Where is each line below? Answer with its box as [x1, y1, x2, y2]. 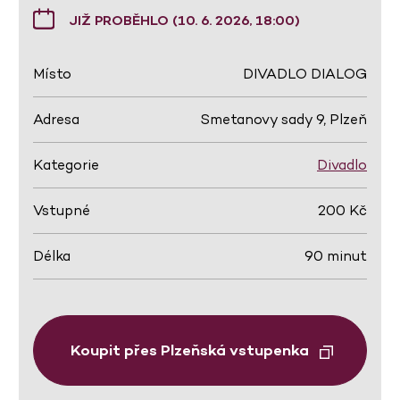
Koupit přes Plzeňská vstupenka [71, 340, 312, 361]
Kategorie [33, 155, 99, 174]
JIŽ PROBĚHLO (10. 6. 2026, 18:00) [69, 11, 300, 29]
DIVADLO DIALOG [243, 64, 367, 83]
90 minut [304, 246, 367, 265]
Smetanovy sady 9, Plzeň [200, 110, 367, 129]
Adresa [33, 110, 79, 129]
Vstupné [33, 201, 90, 220]
